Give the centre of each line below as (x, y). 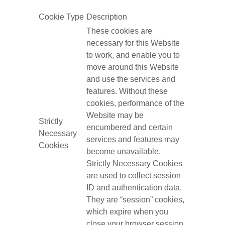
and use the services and (131, 79)
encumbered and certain (129, 127)
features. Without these (127, 91)
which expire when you (127, 212)
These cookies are (119, 31)
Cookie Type (61, 17)
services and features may (133, 139)
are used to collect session (133, 176)
